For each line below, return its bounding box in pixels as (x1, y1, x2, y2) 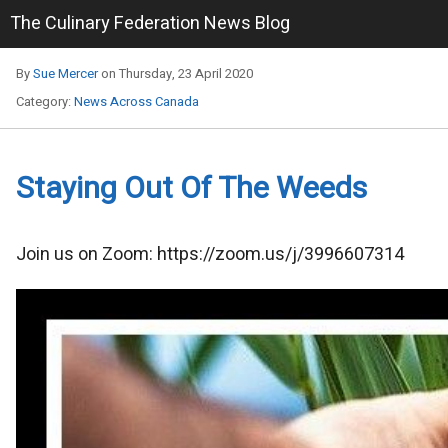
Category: (16, 92, 74, 111)
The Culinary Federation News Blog (10, 10, 290, 37)
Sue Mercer (33, 64, 98, 83)
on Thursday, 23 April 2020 (98, 64, 253, 83)
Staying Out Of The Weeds (16, 167, 367, 212)
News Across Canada (74, 92, 199, 111)
